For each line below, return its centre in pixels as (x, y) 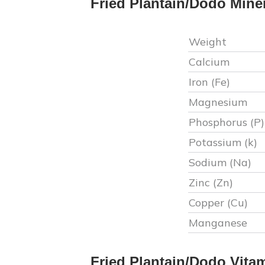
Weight (209, 42)
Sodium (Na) (220, 162)
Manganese (218, 223)
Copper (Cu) (218, 203)
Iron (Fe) (209, 82)
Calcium (209, 62)
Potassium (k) (223, 142)
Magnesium (218, 102)
